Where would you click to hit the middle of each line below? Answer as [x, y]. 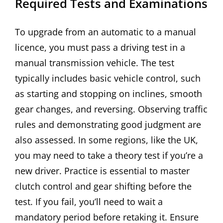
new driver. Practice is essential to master [102, 171]
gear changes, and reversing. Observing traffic [111, 109]
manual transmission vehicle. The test [95, 63]
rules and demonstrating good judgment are [108, 125]
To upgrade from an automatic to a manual [106, 32]
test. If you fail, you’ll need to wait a [89, 202]
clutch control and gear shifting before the [103, 186]
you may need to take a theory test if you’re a [109, 156]
